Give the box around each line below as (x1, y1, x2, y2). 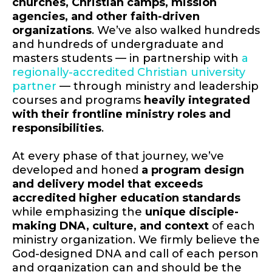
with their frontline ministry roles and (12, 107, 231, 121)
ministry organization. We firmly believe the (12, 233, 260, 247)
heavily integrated (144, 93, 250, 107)
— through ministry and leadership (59, 80, 259, 93)
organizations (12, 24, 92, 38)
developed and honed (12, 163, 141, 177)
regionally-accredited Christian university (12, 66, 245, 80)
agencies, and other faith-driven (12, 10, 200, 24)
